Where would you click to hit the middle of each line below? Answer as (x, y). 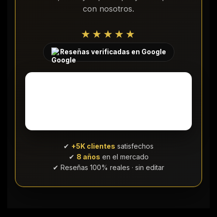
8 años (88, 156)
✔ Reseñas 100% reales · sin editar (108, 167)
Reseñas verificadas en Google (113, 52)
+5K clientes (93, 146)
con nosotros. (108, 8)
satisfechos (134, 146)
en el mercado (124, 156)
